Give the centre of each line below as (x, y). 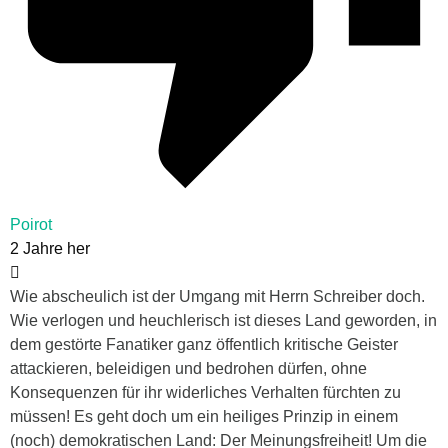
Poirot (31, 225)
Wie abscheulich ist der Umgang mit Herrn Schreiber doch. (217, 297)
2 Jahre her (50, 249)
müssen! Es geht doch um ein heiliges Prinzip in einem (204, 417)
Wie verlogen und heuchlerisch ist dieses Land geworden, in (223, 321)
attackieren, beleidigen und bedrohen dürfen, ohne (188, 369)
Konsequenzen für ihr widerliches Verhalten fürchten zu (205, 393)
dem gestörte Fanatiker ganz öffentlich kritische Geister (204, 345)
